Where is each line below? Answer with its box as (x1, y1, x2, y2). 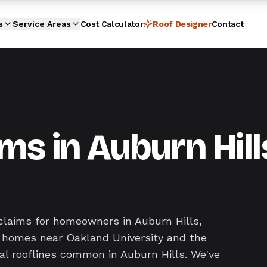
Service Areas (12, 19, 71, 29)
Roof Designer (153, 19, 212, 29)
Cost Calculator (80, 19, 144, 29)
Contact (211, 19, 244, 29)
